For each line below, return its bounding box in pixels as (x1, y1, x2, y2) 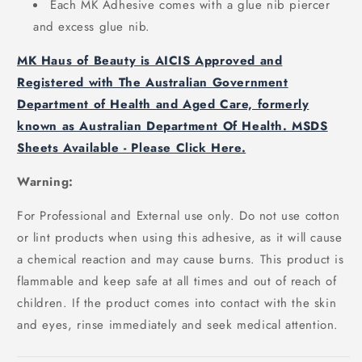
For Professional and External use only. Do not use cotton (17, 207, 340, 225)
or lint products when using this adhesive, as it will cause (17, 229, 343, 246)
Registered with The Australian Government (17, 74, 288, 91)
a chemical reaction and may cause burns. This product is (17, 250, 344, 268)
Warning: (17, 173, 74, 191)
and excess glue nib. (33, 18, 150, 36)
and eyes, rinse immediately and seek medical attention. (17, 316, 339, 334)
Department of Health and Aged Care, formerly (17, 95, 309, 113)
